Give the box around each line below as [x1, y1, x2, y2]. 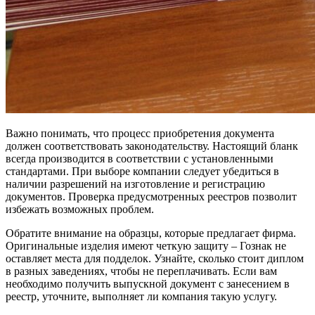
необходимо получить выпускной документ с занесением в [6, 278, 290, 290]
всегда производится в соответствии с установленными [6, 153, 274, 165]
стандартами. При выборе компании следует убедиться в [6, 165, 279, 178]
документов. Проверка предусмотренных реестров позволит [6, 191, 297, 203]
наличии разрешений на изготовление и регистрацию [6, 178, 265, 191]
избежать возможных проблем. [6, 203, 154, 216]
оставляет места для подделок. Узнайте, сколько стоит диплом [6, 252, 304, 265]
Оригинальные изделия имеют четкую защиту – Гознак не [6, 240, 286, 252]
